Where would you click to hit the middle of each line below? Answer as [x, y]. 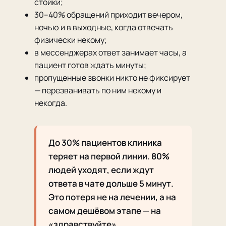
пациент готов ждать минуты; [90, 65]
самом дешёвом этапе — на [105, 211]
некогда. [51, 103]
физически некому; [71, 40]
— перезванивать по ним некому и [98, 90]
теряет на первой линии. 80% [109, 156]
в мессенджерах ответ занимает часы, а [110, 52]
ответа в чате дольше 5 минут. [111, 183]
